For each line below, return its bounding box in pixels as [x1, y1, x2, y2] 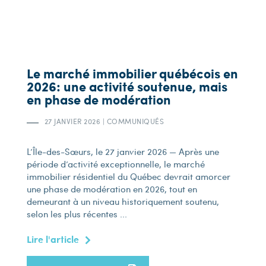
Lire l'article [26, 232, 79, 246]
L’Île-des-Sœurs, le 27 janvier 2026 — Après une [26, 145, 219, 157]
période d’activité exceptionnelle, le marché [26, 158, 205, 170]
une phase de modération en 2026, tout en [26, 183, 197, 195]
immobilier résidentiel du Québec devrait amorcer [26, 170, 230, 182]
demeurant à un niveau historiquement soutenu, [26, 195, 219, 207]
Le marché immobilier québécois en [26, 64, 238, 83]
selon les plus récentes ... [26, 208, 127, 220]
